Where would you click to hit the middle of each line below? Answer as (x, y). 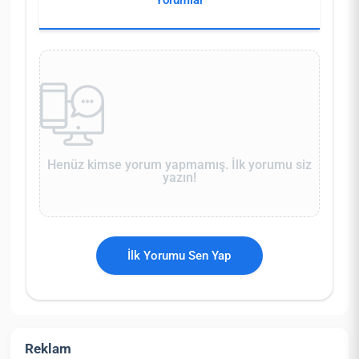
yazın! (179, 177)
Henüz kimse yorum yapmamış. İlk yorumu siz (179, 164)
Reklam (48, 348)
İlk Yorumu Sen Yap (179, 255)
